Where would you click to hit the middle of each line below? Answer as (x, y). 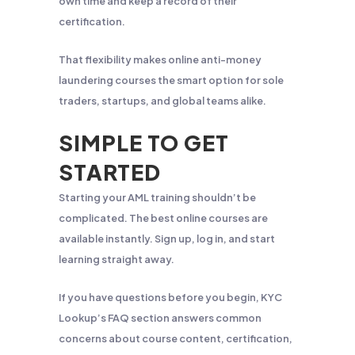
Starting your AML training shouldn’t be (157, 197)
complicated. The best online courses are (163, 218)
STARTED (110, 172)
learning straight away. (116, 259)
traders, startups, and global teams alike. (162, 101)
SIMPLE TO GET (144, 143)
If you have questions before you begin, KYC (170, 297)
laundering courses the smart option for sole (171, 80)
